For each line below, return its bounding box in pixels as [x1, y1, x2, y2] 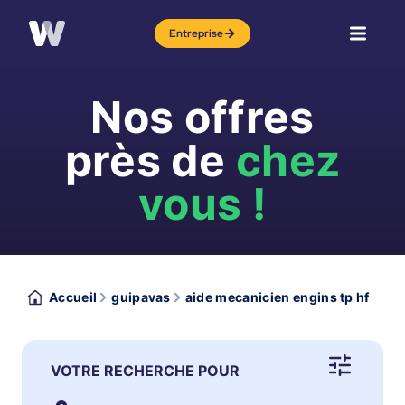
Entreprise [169, 26, 223, 41]
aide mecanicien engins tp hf [184, 289, 370, 305]
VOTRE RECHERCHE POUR [51, 362, 240, 380]
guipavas [111, 289, 171, 305]
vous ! [138, 177, 267, 231]
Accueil [49, 289, 98, 305]
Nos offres [90, 90, 315, 144]
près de [64, 134, 237, 187]
